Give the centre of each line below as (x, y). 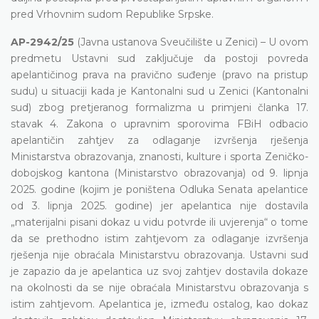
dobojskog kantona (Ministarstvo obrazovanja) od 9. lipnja (159, 173)
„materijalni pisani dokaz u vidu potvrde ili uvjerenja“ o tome (159, 222)
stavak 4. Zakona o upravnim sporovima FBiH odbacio (159, 124)
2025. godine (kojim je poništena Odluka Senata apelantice (159, 189)
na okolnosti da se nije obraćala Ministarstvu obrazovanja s (159, 287)
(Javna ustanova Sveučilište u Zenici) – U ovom (191, 42)
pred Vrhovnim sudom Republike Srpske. (112, 14)
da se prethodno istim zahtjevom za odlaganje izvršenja (159, 238)
